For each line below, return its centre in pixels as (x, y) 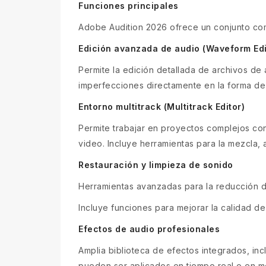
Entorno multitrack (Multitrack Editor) (161, 106)
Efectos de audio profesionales (149, 229)
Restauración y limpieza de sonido (156, 164)
